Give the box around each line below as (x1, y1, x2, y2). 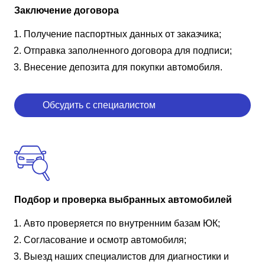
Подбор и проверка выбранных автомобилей (14, 194, 232, 205)
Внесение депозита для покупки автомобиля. (24, 62, 222, 72)
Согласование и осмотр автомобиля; (24, 234, 186, 245)
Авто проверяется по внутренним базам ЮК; (24, 218, 220, 228)
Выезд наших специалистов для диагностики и (24, 251, 229, 261)
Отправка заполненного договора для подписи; (24, 45, 232, 56)
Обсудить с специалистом (43, 99, 156, 110)
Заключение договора (14, 5, 119, 15)
